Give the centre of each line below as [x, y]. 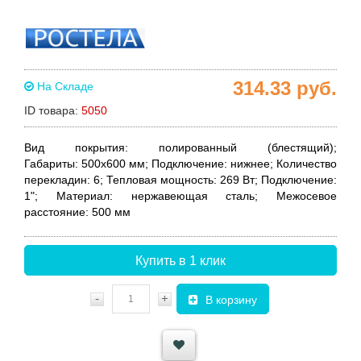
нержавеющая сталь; [194, 196]
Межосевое [307, 196]
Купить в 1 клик [180, 261]
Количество [307, 164]
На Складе [64, 86]
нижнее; [252, 164]
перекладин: [57, 180]
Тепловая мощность [160, 180]
